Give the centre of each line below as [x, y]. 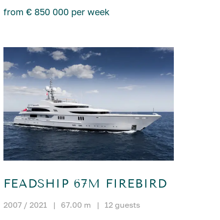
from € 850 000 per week [57, 12]
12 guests [123, 205]
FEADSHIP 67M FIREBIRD [85, 184]
